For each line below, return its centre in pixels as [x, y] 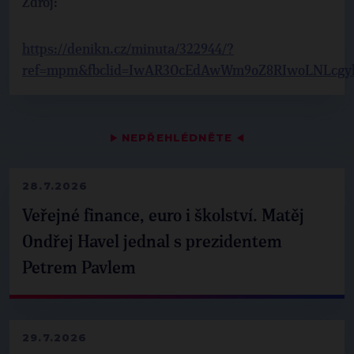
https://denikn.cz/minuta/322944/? [128, 50]
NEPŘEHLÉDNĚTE [177, 137]
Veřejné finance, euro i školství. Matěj [163, 217]
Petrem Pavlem [79, 269]
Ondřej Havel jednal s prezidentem [152, 243]
